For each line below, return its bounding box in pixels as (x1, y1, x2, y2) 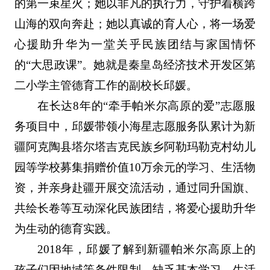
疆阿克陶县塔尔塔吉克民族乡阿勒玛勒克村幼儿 (14, 140, 256, 153)
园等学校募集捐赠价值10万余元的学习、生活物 (14, 160, 256, 174)
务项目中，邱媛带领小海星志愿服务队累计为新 (14, 119, 256, 133)
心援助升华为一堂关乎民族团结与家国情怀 (14, 37, 256, 51)
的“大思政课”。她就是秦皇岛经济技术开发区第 (14, 58, 256, 71)
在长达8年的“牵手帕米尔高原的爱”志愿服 (37, 99, 256, 112)
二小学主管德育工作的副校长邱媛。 (14, 78, 198, 92)
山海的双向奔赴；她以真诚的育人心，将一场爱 (14, 17, 256, 30)
